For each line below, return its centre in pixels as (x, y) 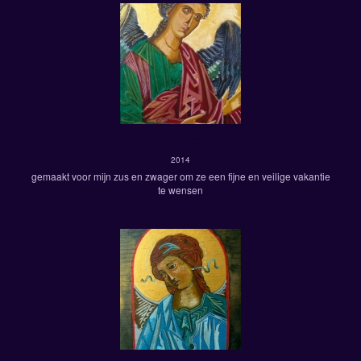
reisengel (180, 139)
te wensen (180, 190)
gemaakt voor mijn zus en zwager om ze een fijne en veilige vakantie (180, 176)
